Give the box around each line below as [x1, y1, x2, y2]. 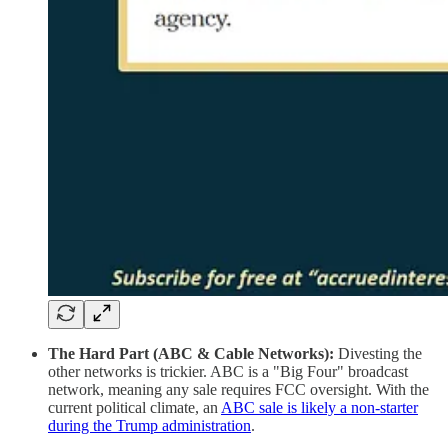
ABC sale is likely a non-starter [221, 398, 418, 416]
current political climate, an [48, 398, 221, 416]
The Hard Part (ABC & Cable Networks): [48, 344, 334, 362]
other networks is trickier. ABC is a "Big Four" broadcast [48, 362, 408, 380]
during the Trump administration [48, 416, 251, 434]
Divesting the [334, 344, 422, 362]
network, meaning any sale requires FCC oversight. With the [48, 380, 429, 398]
